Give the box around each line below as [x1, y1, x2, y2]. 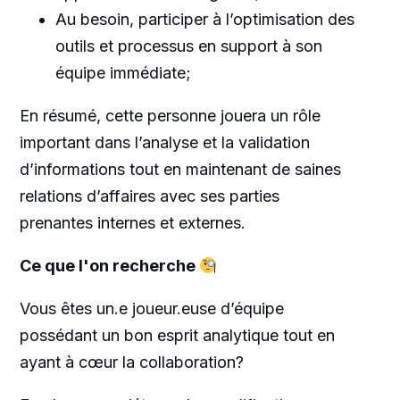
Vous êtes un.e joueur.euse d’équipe [19, 299, 284, 318]
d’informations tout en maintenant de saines [19, 160, 341, 179]
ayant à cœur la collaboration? [19, 353, 244, 371]
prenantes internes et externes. [19, 213, 246, 232]
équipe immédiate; [54, 63, 191, 82]
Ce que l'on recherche [19, 256, 196, 275]
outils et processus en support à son [54, 37, 322, 55]
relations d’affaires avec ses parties [19, 187, 279, 205]
